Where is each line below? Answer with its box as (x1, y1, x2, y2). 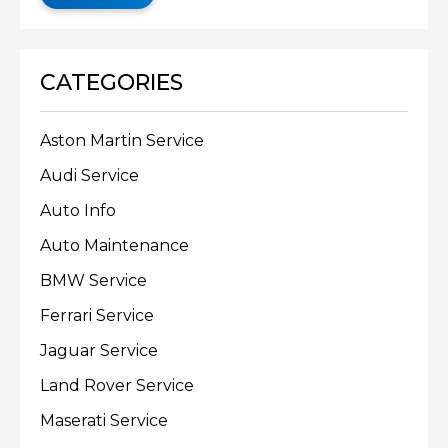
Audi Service (40, 166, 139, 186)
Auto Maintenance (40, 236, 189, 256)
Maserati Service (40, 411, 168, 431)
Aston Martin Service (40, 131, 204, 151)
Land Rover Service (40, 376, 194, 396)
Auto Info (40, 201, 116, 221)
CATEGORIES (40, 69, 183, 97)
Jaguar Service (40, 341, 158, 361)
